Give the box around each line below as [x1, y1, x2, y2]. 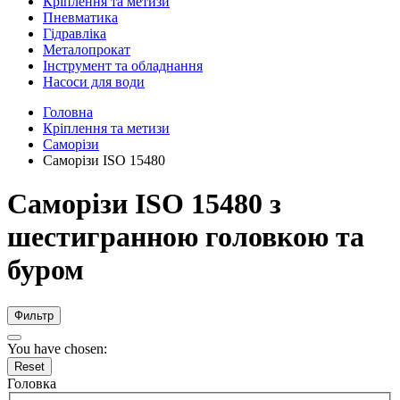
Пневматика [43, 10, 118, 25]
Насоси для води [43, 74, 145, 89]
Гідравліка [43, 26, 106, 41]
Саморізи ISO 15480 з [7, 187, 281, 221]
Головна [43, 104, 93, 120]
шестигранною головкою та [7, 221, 364, 254]
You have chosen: [7, 340, 107, 356]
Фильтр [14, 308, 54, 322]
